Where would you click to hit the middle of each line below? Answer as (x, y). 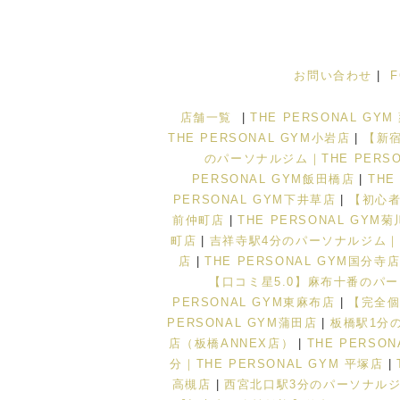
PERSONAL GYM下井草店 (254, 199)
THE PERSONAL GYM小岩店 (259, 137)
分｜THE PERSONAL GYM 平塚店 (277, 363)
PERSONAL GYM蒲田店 (242, 322)
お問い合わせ (333, 75)
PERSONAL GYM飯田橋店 (273, 179)
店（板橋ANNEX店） (231, 343)
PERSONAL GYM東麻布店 (254, 302)
